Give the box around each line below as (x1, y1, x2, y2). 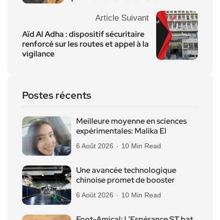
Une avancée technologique (76, 165, 176, 176)
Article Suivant (95, 13, 149, 23)
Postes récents (22, 89, 91, 102)
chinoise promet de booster (76, 175, 175, 186)
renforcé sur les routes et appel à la (22, 39, 149, 50)
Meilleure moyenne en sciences (76, 116, 187, 127)
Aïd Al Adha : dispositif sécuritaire (22, 29, 144, 40)
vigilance (22, 49, 55, 59)
